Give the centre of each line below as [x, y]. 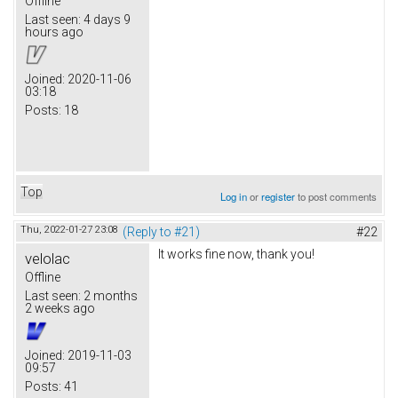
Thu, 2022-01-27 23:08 [69, 229]
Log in [234, 196]
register [279, 196]
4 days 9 [106, 19]
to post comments [336, 196]
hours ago [54, 32]
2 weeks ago [60, 308]
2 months [109, 295]
